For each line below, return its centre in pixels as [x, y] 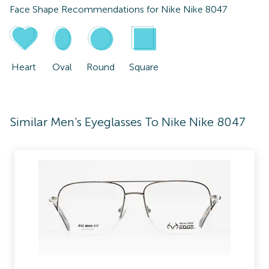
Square [144, 67]
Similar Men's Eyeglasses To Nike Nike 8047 [128, 122]
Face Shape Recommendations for [85, 9]
